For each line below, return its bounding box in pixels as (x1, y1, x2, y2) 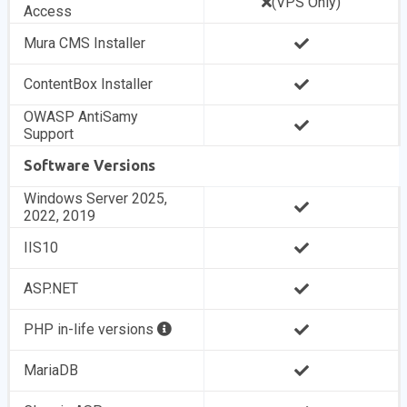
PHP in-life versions (24, 321, 158, 338)
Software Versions (24, 157, 156, 174)
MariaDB (24, 362, 79, 379)
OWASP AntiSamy (24, 108, 139, 125)
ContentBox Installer (24, 75, 154, 93)
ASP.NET (24, 280, 79, 297)
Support (24, 125, 74, 143)
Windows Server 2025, (24, 190, 168, 207)
